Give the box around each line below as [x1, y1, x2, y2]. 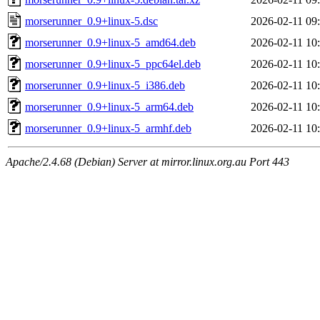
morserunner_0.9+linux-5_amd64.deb [25, 36, 196, 49]
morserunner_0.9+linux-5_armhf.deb [25, 121, 191, 134]
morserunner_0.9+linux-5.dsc [25, 14, 158, 27]
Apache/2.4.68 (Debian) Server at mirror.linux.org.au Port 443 [6, 155, 289, 168]
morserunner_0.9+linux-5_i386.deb [25, 79, 185, 91]
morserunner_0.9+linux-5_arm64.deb [25, 100, 194, 113]
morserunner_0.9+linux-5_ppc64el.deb [25, 57, 201, 70]
